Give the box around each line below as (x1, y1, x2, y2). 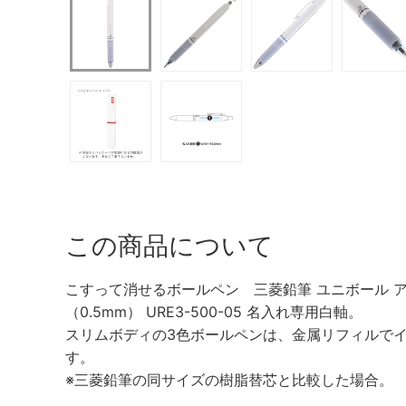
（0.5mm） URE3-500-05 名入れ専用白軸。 (65, 302, 362, 321)
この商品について (65, 229, 274, 261)
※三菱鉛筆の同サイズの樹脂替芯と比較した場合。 (65, 370, 393, 389)
